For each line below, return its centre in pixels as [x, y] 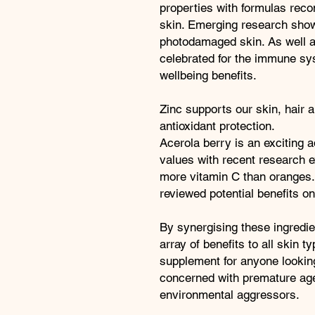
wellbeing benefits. [208, 76]
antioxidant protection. [217, 126]
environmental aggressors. [230, 295]
